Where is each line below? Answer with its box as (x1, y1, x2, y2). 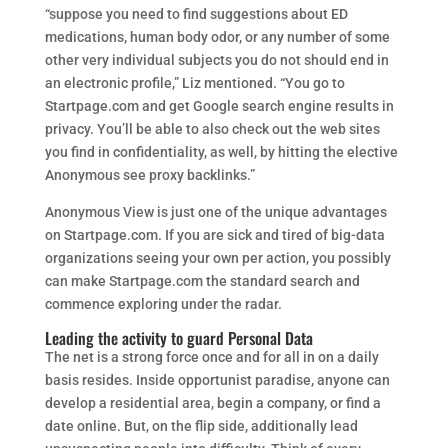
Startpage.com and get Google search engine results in (44, 98, 394, 114)
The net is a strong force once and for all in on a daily (44, 349, 379, 365)
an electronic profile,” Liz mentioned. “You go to (44, 75, 345, 91)
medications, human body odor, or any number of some (44, 29, 390, 45)
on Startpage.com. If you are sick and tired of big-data (44, 227, 385, 243)
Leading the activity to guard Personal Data (44, 326, 313, 350)
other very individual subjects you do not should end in (44, 52, 389, 68)
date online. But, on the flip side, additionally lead (44, 418, 358, 434)
